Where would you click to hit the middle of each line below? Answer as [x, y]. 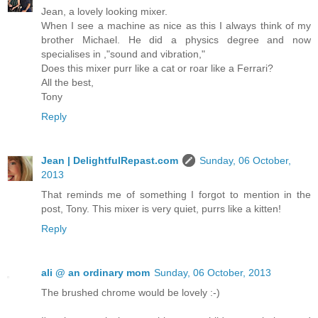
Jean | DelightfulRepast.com [110, 160]
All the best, [67, 82]
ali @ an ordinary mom [95, 272]
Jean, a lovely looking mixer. [104, 11]
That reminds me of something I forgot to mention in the [176, 194]
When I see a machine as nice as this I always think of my [176, 25]
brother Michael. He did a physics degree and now [176, 39]
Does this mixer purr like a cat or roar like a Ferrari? [157, 68]
